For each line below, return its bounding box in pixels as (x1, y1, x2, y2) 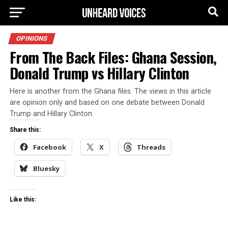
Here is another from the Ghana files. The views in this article (9, 87, 211, 96)
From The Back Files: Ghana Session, (9, 46, 217, 68)
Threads (136, 142, 165, 152)
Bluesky (33, 164, 60, 173)
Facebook (33, 142, 66, 152)
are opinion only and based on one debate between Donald (9, 98, 205, 107)
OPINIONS (15, 35, 48, 42)
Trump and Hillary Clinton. (9, 109, 94, 118)
